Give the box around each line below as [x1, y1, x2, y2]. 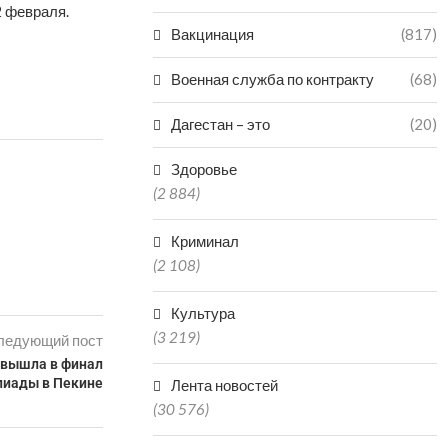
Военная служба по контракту [171, 70, 375, 88]
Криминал [171, 232, 240, 250]
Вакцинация [171, 25, 255, 43]
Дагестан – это [171, 115, 271, 133]
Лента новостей [171, 376, 279, 394]
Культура [171, 304, 236, 322]
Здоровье [171, 160, 238, 178]
